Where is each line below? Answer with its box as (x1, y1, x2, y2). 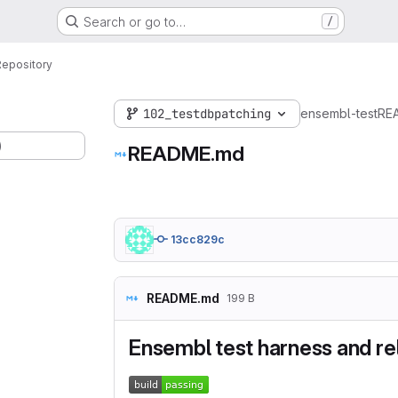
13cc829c (171, 233, 225, 246)
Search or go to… (83, 13, 186, 29)
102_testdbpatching (143, 106, 271, 122)
